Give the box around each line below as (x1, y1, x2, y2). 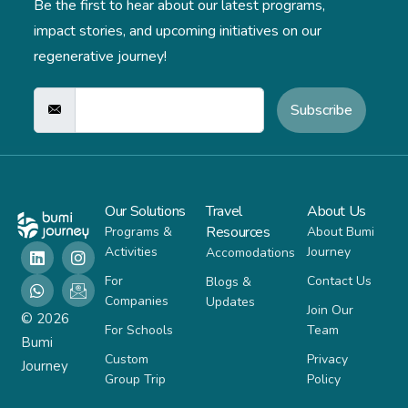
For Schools (105, 321, 174, 340)
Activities (105, 243, 158, 261)
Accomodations (206, 244, 296, 262)
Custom (105, 351, 149, 369)
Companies (105, 292, 169, 311)
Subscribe (291, 100, 353, 121)
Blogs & (206, 273, 252, 291)
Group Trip (105, 371, 167, 389)
